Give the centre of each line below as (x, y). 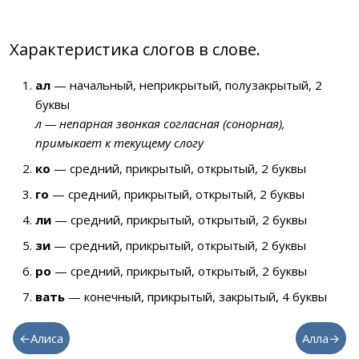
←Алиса (41, 338)
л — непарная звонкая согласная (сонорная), (160, 123)
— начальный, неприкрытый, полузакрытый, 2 (186, 85)
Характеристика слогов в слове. (135, 49)
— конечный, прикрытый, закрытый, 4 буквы (196, 296)
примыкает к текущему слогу (119, 143)
